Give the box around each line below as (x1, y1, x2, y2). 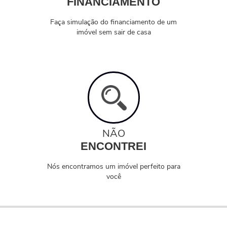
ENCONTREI (81, 140, 146, 153)
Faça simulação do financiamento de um (50, 17, 177, 27)
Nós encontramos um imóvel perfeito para (47, 162, 180, 171)
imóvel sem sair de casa (76, 27, 151, 37)
